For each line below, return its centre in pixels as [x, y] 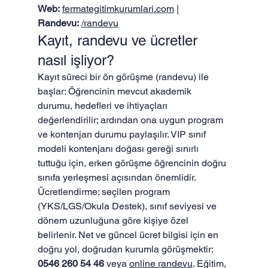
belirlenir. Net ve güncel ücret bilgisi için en [129, 235]
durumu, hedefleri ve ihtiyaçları [103, 106]
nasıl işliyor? [76, 60]
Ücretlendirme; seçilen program [105, 192]
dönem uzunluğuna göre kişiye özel [114, 220]
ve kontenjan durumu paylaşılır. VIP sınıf [123, 134]
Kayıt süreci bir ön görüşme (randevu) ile [124, 77]
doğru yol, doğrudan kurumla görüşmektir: [126, 249]
